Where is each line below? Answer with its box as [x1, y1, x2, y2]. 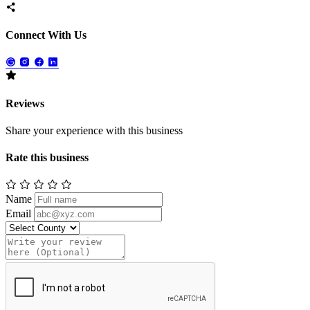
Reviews [6, 97, 44, 109]
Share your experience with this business [6, 125, 183, 137]
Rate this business [6, 152, 89, 164]
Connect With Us [6, 29, 86, 42]
